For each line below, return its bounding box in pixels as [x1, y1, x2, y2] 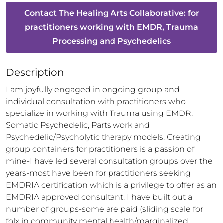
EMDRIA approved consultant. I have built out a [6, 192, 192, 202]
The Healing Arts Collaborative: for [58, 8, 199, 18]
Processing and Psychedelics [52, 36, 171, 46]
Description [6, 66, 64, 78]
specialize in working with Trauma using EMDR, [6, 109, 193, 118]
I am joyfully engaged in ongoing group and [6, 85, 180, 94]
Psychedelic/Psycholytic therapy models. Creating [6, 132, 201, 142]
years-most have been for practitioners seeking [6, 168, 191, 178]
